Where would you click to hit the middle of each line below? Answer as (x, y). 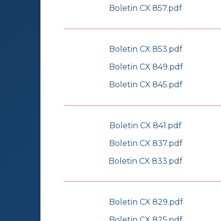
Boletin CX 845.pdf (146, 85)
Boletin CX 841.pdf (146, 126)
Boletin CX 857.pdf (145, 8)
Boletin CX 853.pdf (146, 49)
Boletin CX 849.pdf (146, 67)
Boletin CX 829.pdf (146, 202)
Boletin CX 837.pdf (146, 144)
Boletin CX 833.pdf (146, 161)
